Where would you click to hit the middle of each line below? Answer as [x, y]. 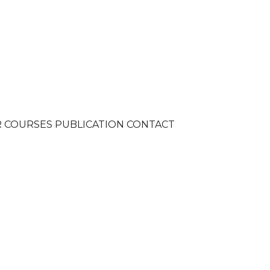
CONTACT [151, 124]
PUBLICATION [89, 124]
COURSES [28, 124]
